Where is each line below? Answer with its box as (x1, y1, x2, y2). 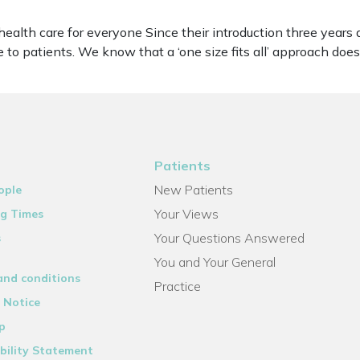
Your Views (154, 206, 219, 222)
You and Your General (154, 254, 276, 270)
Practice (154, 278, 202, 294)
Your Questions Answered (154, 230, 305, 246)
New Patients (154, 182, 234, 198)
